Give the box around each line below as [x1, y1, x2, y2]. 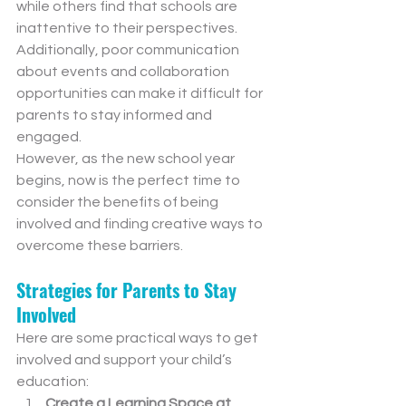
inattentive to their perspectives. [16, 21, 240, 36]
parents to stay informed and [16, 108, 215, 123]
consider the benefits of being [16, 195, 221, 210]
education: [16, 374, 89, 390]
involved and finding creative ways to [16, 217, 266, 232]
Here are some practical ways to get [16, 331, 261, 346]
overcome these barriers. [16, 238, 183, 254]
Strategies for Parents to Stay [16, 276, 241, 304]
